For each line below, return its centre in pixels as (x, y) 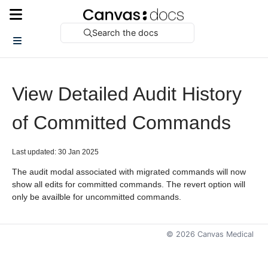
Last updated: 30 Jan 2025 (55, 152)
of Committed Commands (121, 123)
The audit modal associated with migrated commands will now (129, 172)
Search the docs (126, 33)
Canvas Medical (224, 234)
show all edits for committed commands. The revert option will (129, 184)
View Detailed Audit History (127, 94)
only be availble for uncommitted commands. (97, 197)
